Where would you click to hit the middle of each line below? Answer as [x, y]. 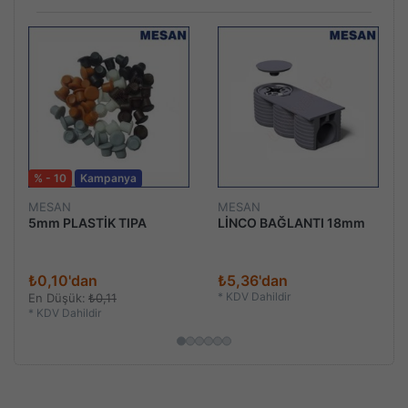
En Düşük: [57, 298]
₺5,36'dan [253, 281]
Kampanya [108, 178]
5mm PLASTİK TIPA [87, 222]
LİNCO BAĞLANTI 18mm [291, 222]
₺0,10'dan [63, 281]
